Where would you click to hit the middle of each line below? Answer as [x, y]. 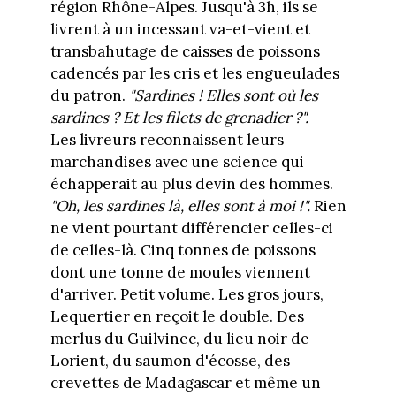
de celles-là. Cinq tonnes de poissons [183, 251]
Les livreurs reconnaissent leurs [167, 140]
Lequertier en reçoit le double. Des [177, 317]
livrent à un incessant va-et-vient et [180, 30]
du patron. [89, 96]
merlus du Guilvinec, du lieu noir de [179, 339]
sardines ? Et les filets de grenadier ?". [179, 118]
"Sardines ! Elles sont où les [223, 96]
